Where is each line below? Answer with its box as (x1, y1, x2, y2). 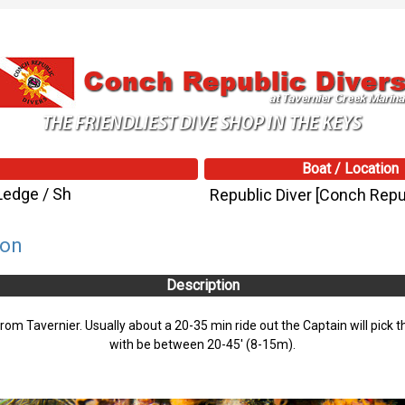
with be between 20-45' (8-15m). (109, 336, 296, 352)
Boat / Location (302, 160, 400, 178)
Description (165, 277, 240, 295)
